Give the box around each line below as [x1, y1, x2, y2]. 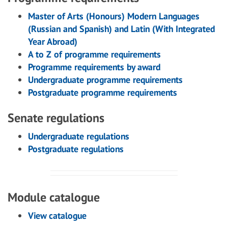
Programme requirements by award [28, 61, 160, 73]
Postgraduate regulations [28, 143, 124, 155]
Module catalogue [8, 189, 100, 205]
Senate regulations [8, 110, 104, 126]
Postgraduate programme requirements [28, 87, 177, 98]
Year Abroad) [28, 36, 77, 47]
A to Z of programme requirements [28, 48, 161, 60]
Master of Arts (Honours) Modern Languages [28, 10, 199, 22]
